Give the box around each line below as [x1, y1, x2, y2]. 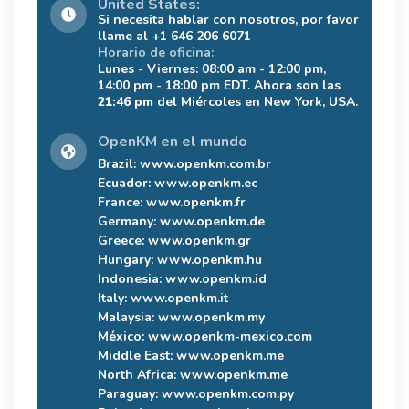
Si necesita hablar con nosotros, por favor [98, 10, 359, 28]
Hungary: [98, 250, 157, 268]
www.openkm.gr [148, 231, 251, 249]
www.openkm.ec [154, 173, 257, 192]
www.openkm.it [131, 288, 228, 307]
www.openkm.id [165, 269, 267, 288]
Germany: [98, 212, 160, 230]
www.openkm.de [160, 212, 265, 230]
